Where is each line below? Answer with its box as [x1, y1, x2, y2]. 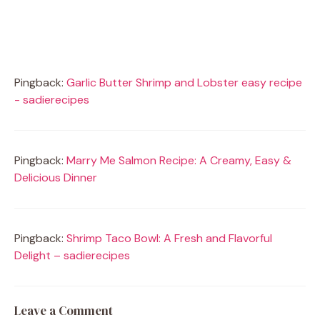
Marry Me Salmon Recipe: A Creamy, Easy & [66, 153, 291, 169]
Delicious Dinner [14, 170, 97, 186]
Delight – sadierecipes [14, 248, 130, 264]
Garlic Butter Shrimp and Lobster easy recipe [66, 75, 302, 91]
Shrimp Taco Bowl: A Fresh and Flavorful [66, 231, 272, 246]
